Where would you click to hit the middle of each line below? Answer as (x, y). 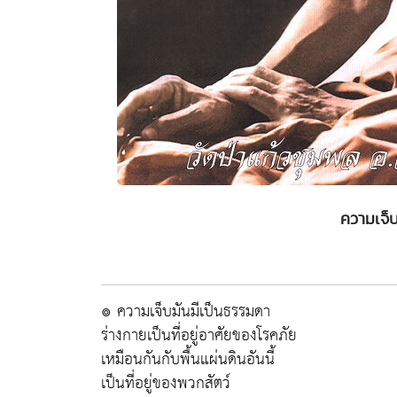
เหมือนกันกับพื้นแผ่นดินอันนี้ (188, 359)
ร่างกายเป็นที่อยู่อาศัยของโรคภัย (199, 335)
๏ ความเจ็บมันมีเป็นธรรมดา (186, 311)
